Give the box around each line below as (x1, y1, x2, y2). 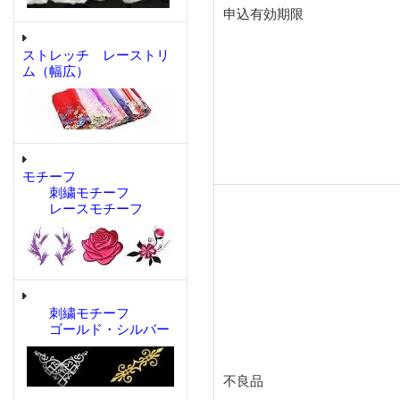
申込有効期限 (223, 7, 304, 22)
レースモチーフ (22, 202, 143, 216)
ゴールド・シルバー (22, 322, 170, 337)
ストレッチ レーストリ (22, 48, 170, 62)
